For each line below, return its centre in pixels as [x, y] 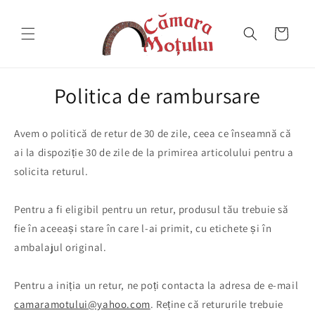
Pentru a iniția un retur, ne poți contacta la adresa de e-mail [156, 285]
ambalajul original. [62, 247]
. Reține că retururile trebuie [217, 304]
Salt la [37, 9]
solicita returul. [51, 172]
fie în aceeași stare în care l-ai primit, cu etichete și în [143, 229]
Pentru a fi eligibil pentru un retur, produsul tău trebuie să [152, 210]
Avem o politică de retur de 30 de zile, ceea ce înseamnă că [153, 134]
